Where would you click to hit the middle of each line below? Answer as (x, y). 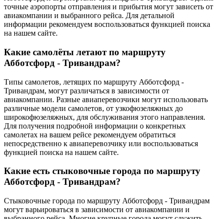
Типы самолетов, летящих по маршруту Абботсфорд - (94, 82)
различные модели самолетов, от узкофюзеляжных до (93, 108)
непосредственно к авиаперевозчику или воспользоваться (101, 143)
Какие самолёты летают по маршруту (85, 52)
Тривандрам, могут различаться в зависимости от (87, 90)
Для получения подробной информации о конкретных (95, 126)
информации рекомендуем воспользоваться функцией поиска (107, 24)
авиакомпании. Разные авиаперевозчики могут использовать (106, 99)
